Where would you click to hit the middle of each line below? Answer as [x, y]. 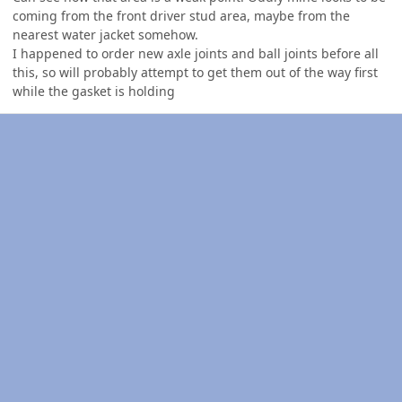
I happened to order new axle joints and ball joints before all [196, 53]
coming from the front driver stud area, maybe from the [181, 15]
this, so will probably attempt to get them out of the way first [195, 72]
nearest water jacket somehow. [107, 34]
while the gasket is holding [94, 91]
